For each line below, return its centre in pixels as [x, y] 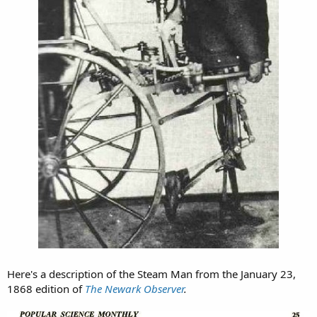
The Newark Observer [134, 288]
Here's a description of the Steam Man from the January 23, [151, 273]
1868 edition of [46, 288]
